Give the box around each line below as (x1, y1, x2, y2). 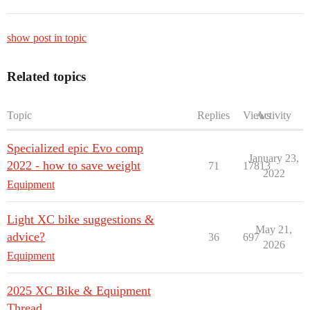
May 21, (255, 224, 292, 235)
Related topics (7, 69, 86, 84)
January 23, (248, 152, 299, 164)
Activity (256, 109, 291, 121)
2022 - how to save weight (7, 158, 140, 172)
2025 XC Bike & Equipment (7, 284, 151, 298)
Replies (197, 109, 230, 121)
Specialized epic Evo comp (7, 141, 143, 155)
